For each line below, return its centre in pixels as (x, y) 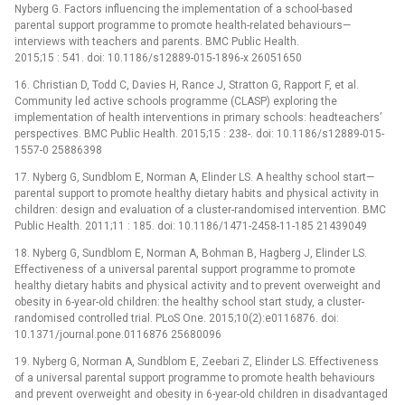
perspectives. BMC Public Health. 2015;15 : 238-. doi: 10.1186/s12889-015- (199, 133)
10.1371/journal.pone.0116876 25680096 (118, 334)
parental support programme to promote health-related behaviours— (183, 25)
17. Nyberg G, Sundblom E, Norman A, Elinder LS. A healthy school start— (194, 177)
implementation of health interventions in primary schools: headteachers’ (198, 117)
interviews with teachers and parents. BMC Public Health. (157, 41)
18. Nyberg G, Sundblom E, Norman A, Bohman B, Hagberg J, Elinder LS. (191, 253)
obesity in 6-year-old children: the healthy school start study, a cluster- (189, 301)
